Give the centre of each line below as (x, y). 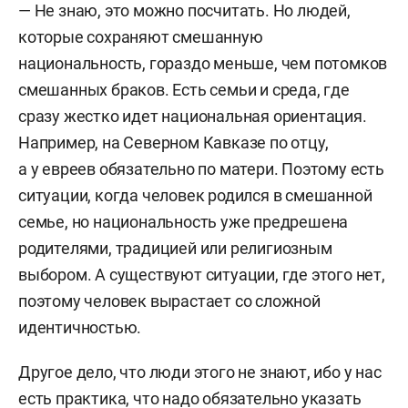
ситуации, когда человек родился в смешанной (195, 195)
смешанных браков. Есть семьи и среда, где (184, 90)
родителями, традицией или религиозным (175, 248)
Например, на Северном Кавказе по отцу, (173, 143)
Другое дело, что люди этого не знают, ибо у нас (200, 372)
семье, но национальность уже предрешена (184, 222)
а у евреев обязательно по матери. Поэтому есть (201, 169)
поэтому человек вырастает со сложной (169, 301)
